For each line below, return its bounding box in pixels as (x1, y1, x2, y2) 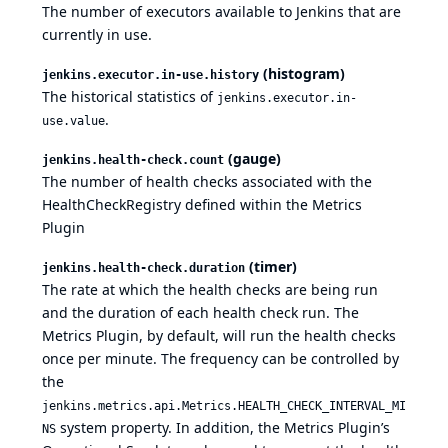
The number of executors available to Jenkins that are (42, 2, 401, 22)
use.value (42, 114, 105, 129)
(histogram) (259, 64, 345, 84)
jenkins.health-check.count (42, 153, 224, 168)
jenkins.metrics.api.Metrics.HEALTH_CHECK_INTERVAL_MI (42, 399, 406, 414)
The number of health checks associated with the (42, 172, 372, 192)
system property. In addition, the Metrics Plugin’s (56, 418, 390, 438)
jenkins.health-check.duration (42, 261, 245, 276)
